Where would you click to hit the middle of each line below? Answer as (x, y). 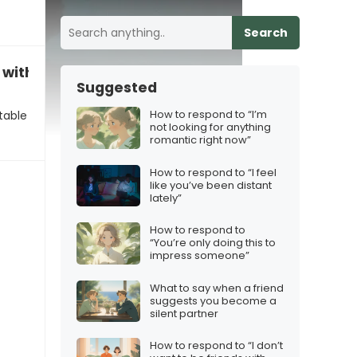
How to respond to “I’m (208, 115)
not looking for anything (210, 127)
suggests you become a (213, 300)
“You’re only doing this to (213, 243)
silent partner (184, 313)
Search (266, 33)
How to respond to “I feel (213, 172)
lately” (166, 198)
